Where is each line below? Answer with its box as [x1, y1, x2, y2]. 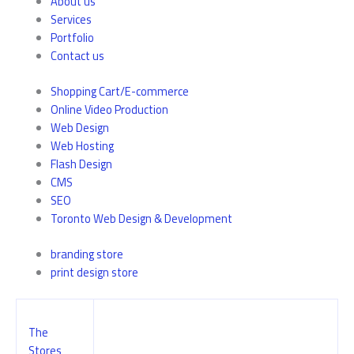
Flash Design [50, 154, 112, 173]
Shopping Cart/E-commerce [50, 81, 189, 100]
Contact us [50, 47, 104, 66]
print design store [50, 262, 138, 281]
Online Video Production [50, 100, 168, 119]
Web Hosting [50, 136, 114, 155]
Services [50, 10, 92, 29]
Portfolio [50, 28, 94, 47]
